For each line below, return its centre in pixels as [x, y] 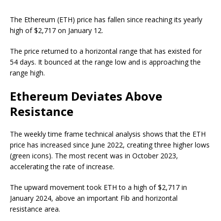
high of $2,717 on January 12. [56, 30]
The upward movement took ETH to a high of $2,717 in [98, 187]
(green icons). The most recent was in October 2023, [94, 156]
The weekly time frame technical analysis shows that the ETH [108, 134]
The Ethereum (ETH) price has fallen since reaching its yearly [106, 19]
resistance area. [36, 209]
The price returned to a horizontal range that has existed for [106, 51]
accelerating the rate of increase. [63, 166]
